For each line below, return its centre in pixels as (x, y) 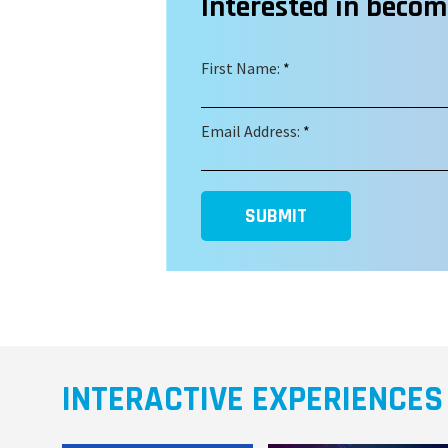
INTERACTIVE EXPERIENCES (252, 400)
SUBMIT (276, 216)
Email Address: (251, 131)
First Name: (241, 67)
